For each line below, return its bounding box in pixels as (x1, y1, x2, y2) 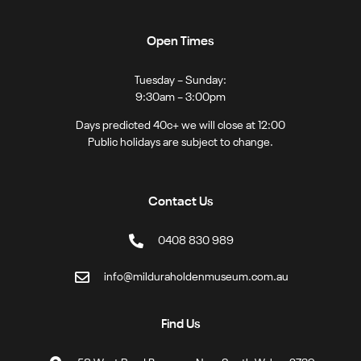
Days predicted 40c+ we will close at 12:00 (76, 120, 285, 132)
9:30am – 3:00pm (135, 91, 226, 103)
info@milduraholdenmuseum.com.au (103, 271, 288, 283)
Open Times (147, 35, 214, 48)
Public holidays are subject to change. (88, 137, 273, 149)
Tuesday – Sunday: (135, 74, 226, 86)
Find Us (160, 317, 201, 331)
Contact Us (147, 195, 214, 209)
